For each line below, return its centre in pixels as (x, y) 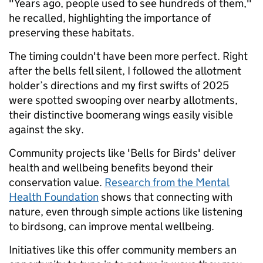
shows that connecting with (166, 197)
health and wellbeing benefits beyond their (111, 168)
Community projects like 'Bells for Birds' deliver (122, 153)
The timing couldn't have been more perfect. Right (128, 56)
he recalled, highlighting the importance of (110, 18)
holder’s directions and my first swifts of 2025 (119, 86)
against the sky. (48, 130)
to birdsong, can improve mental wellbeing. (112, 227)
